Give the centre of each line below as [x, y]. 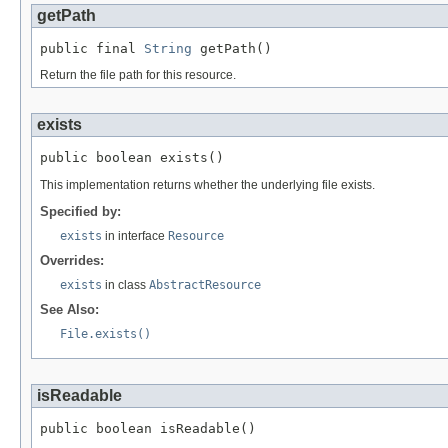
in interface [135, 236]
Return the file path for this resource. [138, 75]
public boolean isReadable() [148, 429]
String [168, 48]
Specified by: [80, 212]
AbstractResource [205, 285]
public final [92, 48]
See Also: [69, 310]
